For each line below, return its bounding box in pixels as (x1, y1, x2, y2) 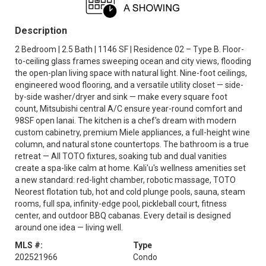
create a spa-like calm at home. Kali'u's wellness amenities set (15, 163, 246, 173)
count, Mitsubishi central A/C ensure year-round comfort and (15, 104, 242, 113)
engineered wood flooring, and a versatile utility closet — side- (15, 80, 243, 90)
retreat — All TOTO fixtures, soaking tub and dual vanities (15, 151, 227, 161)
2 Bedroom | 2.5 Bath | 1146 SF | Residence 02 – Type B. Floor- (15, 45, 244, 54)
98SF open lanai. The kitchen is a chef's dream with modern (15, 116, 236, 125)
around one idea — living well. (15, 223, 123, 232)
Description (15, 25, 67, 36)
